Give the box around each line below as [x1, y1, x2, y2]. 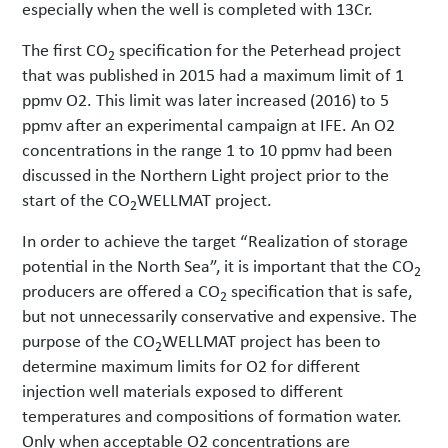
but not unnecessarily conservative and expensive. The [22, 303, 418, 328]
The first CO [22, 37, 109, 62]
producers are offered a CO [22, 278, 221, 303]
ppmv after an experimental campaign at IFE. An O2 [22, 112, 396, 137]
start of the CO [22, 187, 131, 212]
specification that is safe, [227, 278, 413, 303]
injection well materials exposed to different [22, 378, 344, 403]
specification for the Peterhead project [115, 37, 402, 62]
